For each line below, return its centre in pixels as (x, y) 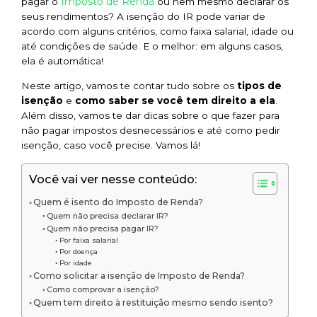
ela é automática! (64, 60)
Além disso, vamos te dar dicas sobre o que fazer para (150, 116)
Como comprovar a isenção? (103, 289)
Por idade (75, 262)
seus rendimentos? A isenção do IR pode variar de (143, 16)
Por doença (78, 251)
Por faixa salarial (88, 240)
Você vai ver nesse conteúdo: (113, 179)
